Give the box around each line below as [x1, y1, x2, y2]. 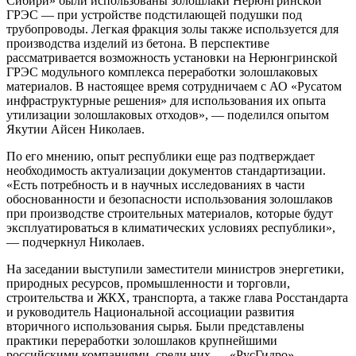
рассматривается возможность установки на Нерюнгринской [6, 51, 338, 65]
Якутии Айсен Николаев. [6, 122, 145, 137]
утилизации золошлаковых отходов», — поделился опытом [6, 108, 329, 122]
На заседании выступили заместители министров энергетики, [6, 262, 344, 277]
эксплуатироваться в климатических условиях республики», [6, 221, 335, 235]
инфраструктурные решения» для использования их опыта [6, 94, 326, 108]
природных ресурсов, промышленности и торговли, [6, 277, 290, 291]
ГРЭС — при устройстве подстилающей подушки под [6, 8, 302, 22]
